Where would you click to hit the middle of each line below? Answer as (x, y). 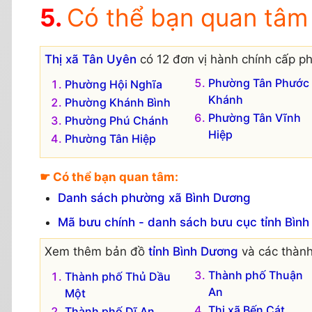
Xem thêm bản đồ (96, 252)
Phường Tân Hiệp (110, 138)
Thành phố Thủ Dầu (118, 277)
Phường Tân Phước (258, 83)
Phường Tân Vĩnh (254, 117)
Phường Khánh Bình (118, 102)
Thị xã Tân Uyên (91, 59)
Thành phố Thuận (255, 275)
